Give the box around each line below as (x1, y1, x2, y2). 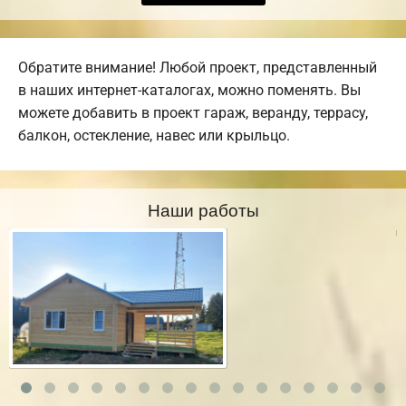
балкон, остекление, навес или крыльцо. (18, 127, 290, 145)
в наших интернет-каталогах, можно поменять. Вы (18, 82, 361, 100)
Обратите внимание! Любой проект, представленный (18, 59, 377, 77)
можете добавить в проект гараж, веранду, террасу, (18, 104, 368, 122)
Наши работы (147, 197, 259, 222)
